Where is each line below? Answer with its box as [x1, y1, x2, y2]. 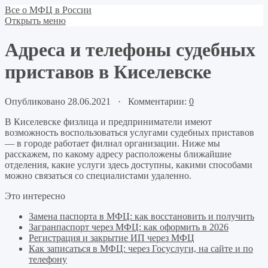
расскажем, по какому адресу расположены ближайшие [5, 148, 232, 159]
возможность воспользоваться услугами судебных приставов [5, 127, 254, 138]
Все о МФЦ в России [5, 5, 92, 15]
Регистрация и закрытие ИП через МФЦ [29, 232, 194, 243]
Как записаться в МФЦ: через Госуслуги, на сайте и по [29, 243, 253, 254]
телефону [29, 254, 67, 264]
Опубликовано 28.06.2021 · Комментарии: [5, 96, 189, 106]
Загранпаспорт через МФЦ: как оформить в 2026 [29, 221, 229, 232]
